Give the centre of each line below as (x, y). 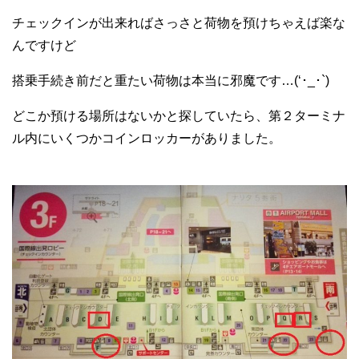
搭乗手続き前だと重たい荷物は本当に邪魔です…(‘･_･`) (171, 80)
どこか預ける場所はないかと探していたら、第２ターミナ (179, 115)
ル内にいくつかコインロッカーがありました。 (147, 138)
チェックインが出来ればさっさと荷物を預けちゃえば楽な (179, 22)
